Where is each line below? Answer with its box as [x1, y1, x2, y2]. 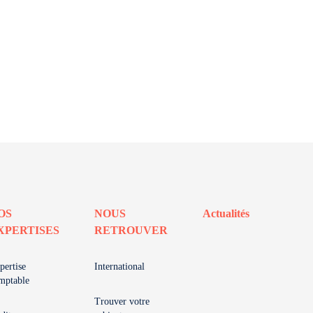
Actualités [203, 208, 249, 219]
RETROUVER [94, 224, 168, 236]
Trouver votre [94, 296, 150, 307]
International [94, 261, 145, 272]
